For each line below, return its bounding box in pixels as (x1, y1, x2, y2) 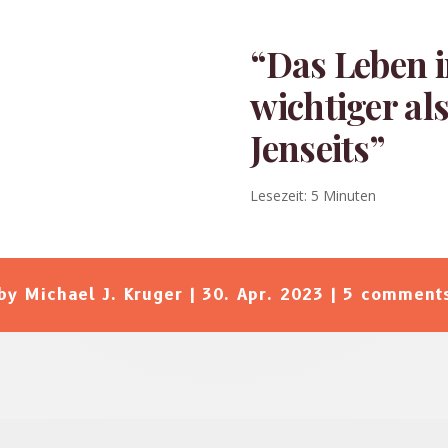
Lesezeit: (250, 185, 308, 205)
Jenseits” (250, 123, 385, 171)
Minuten (323, 185, 377, 205)
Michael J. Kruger (24, 284, 183, 304)
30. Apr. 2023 (201, 284, 324, 304)
